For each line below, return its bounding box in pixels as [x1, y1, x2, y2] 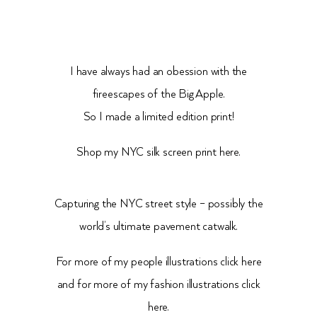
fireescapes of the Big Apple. [92, 88, 225, 102]
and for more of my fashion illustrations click [57, 278, 260, 292]
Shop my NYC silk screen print [76, 146, 217, 160]
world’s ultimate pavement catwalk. [79, 220, 238, 234]
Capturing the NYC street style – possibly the [54, 197, 263, 212]
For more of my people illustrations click [55, 255, 242, 270]
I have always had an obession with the [69, 65, 248, 79]
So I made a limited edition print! [83, 110, 234, 125]
